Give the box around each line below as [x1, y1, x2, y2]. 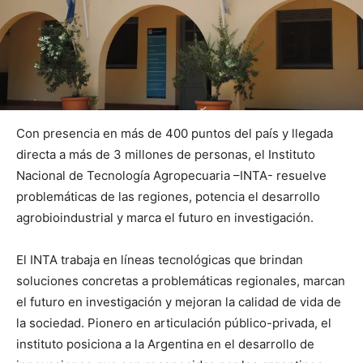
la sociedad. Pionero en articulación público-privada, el [16, 314, 331, 331]
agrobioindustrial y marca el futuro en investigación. [16, 209, 314, 225]
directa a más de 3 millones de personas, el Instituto [16, 146, 315, 162]
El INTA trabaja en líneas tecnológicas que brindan [16, 251, 303, 267]
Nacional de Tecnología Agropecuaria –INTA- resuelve [16, 167, 327, 183]
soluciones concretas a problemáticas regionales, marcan [16, 272, 345, 288]
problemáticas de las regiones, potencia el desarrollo [16, 188, 320, 204]
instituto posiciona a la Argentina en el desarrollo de [16, 335, 314, 352]
